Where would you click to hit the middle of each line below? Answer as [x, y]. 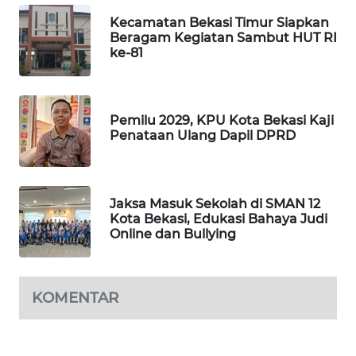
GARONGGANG [66, 207]
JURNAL [53, 89]
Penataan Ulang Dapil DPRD [203, 136]
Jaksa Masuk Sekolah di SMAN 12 [215, 203]
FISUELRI [53, 265]
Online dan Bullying [173, 234]
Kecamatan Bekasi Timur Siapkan [219, 22]
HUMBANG [57, 148]
